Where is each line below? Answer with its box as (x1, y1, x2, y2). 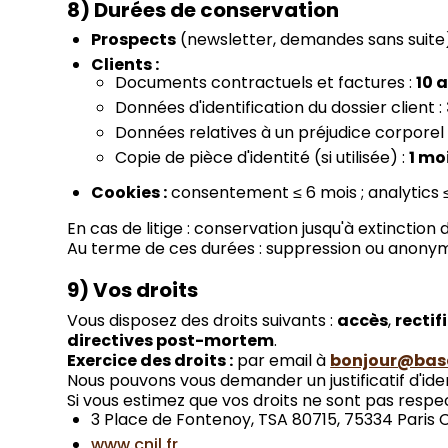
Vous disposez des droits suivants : (67, 309, 338, 333)
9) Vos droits (67, 276, 199, 305)
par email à (233, 349, 331, 373)
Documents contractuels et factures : (115, 71, 417, 95)
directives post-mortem (67, 329, 275, 353)
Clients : (91, 53, 160, 77)
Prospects (91, 28, 177, 52)
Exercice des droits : (67, 349, 234, 373)
